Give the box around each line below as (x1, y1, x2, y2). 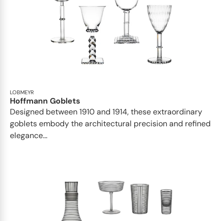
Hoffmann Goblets (10, 95, 80, 106)
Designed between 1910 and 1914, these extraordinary (10, 106, 202, 117)
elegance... (10, 130, 47, 141)
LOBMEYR (10, 88, 34, 96)
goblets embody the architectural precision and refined (10, 118, 211, 129)
